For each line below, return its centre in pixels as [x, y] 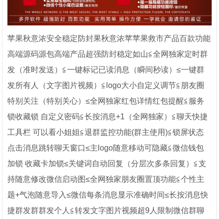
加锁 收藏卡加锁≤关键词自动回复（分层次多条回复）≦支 [107, 164]
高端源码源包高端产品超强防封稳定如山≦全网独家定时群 [108, 54]
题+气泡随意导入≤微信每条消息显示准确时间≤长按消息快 [108, 195]
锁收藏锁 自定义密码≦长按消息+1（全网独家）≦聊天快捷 [108, 117]
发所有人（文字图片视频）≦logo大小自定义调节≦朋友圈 [106, 86]
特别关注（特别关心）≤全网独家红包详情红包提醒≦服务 [106, 101]
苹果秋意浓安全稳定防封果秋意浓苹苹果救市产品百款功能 [109, 39]
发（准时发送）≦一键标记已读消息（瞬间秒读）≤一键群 [106, 70]
